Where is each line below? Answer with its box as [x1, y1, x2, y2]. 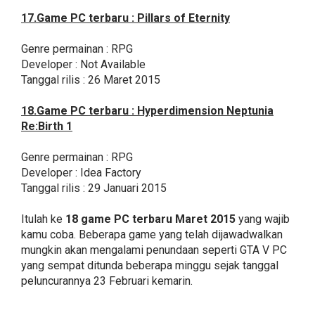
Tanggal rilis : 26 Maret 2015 [21, 73, 160, 87]
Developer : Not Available [21, 58, 146, 72]
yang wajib [236, 212, 290, 226]
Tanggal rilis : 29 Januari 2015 [21, 181, 167, 195]
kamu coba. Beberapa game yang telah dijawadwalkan [21, 228, 283, 242]
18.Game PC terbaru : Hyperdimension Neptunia [21, 104, 274, 118]
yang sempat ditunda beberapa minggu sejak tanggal [21, 259, 278, 273]
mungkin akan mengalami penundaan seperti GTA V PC [21, 243, 287, 257]
